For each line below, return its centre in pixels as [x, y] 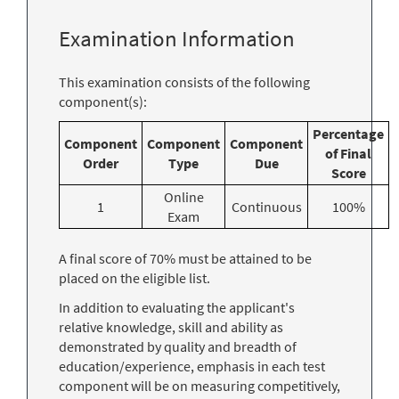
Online [183, 196]
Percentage [348, 133]
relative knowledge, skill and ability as [171, 326]
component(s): [103, 101]
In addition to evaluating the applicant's [177, 307]
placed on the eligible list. [134, 277]
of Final [348, 153]
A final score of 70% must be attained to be [185, 258]
